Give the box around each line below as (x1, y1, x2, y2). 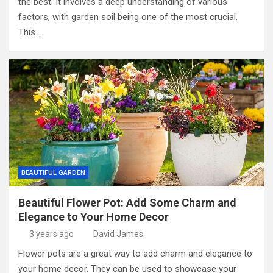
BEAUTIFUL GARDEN (21, 168, 85, 177)
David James (93, 229, 143, 239)
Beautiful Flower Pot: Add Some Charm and (18, 196, 236, 209)
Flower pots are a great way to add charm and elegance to (18, 247, 252, 259)
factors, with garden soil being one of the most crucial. (18, 11, 238, 23)
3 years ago (29, 229, 74, 239)
